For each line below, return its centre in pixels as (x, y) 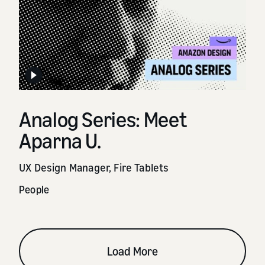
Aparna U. (60, 140)
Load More (132, 251)
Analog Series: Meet (103, 119)
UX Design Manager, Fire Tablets (94, 167)
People (34, 189)
